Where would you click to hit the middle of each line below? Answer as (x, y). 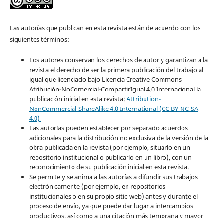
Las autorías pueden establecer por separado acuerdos (108, 128)
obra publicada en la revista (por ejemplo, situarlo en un (109, 148)
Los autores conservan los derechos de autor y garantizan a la (118, 60)
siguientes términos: (39, 40)
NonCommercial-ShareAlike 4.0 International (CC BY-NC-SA (113, 109)
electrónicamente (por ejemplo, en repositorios (97, 187)
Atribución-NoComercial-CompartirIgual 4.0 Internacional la (115, 89)
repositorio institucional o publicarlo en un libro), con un (110, 157)
